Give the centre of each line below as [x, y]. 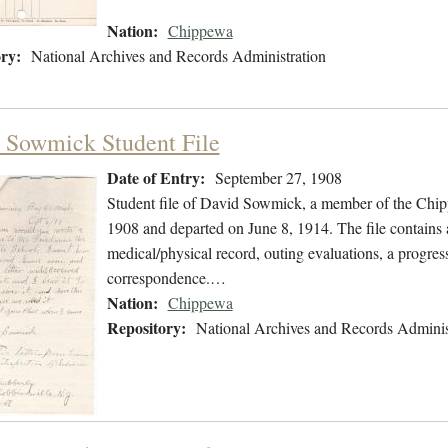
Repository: [146, 328]
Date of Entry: [155, 178]
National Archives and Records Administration [178, 56]
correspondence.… [166, 278]
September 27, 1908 [278, 178]
